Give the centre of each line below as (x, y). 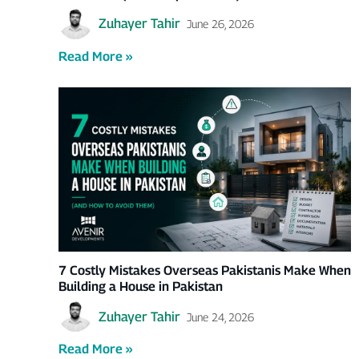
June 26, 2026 (220, 24)
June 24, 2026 (220, 317)
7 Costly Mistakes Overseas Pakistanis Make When (204, 270)
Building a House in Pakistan (140, 286)
